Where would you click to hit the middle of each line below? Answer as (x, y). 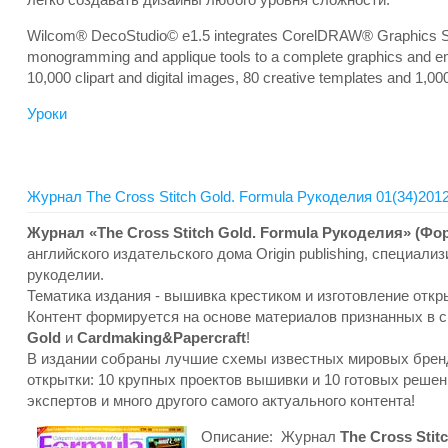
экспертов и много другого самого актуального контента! (221, 400)
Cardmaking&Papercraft (161, 337)
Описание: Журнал (268, 436)
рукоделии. (65, 274)
